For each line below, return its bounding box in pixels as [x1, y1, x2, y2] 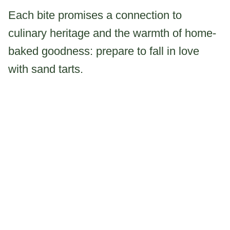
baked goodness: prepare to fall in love [8, 44, 199, 57]
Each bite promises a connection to [8, 8, 182, 22]
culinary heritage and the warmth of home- [8, 26, 216, 40]
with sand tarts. [8, 62, 83, 75]
